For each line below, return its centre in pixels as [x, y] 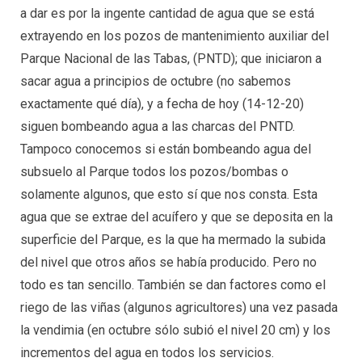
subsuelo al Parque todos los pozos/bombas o [154, 172]
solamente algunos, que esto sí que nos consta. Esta [169, 195]
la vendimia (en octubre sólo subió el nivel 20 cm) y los [175, 330]
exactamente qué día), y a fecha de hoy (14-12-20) [162, 104]
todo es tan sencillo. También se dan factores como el [173, 285]
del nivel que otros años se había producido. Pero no [168, 263]
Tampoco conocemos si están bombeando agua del [166, 149]
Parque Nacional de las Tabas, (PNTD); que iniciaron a [171, 59]
